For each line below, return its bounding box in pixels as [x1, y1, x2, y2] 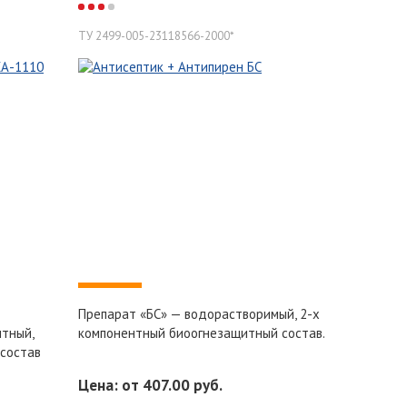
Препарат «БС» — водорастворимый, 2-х [78, 304, 320, 323]
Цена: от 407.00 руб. [78, 374, 223, 395]
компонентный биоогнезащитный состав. [78, 323, 325, 342]
